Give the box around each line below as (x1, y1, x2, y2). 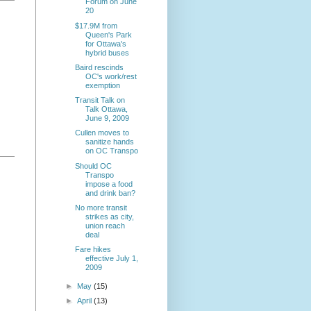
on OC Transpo (85, 146, 139, 155)
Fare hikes (75, 245, 112, 254)
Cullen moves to (75, 128, 130, 137)
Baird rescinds (75, 62, 124, 72)
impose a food (85, 179, 133, 188)
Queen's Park (85, 30, 133, 39)
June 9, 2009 (85, 114, 130, 123)
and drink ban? (85, 188, 136, 197)
